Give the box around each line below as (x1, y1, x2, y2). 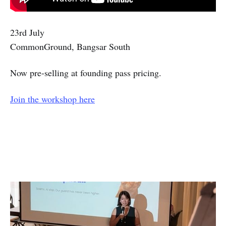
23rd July (10, 26, 44, 39)
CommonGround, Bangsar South (10, 40, 130, 53)
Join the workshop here (10, 93, 95, 105)
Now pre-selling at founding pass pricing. (10, 67, 161, 79)
